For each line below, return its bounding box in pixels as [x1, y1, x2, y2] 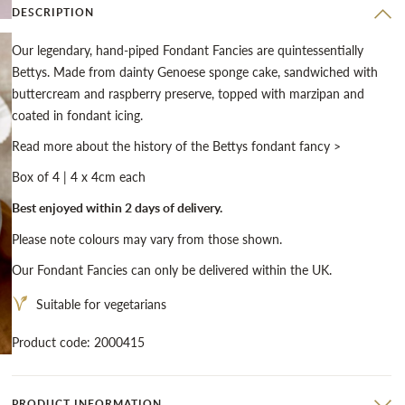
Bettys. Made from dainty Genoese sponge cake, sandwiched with [11, 62, 378, 80]
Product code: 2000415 [11, 333, 145, 351]
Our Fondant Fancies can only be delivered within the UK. [11, 260, 332, 278]
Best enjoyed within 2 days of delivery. [11, 199, 222, 216]
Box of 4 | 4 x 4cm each [11, 167, 146, 185]
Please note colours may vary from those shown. [11, 230, 282, 248]
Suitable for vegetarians [35, 295, 166, 313]
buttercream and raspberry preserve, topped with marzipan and [11, 84, 364, 102]
